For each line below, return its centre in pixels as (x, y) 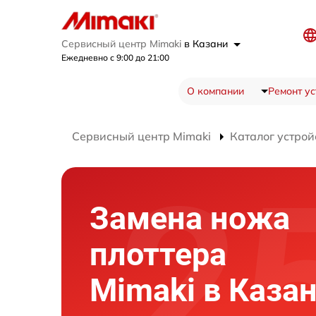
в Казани (207, 44)
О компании (215, 91)
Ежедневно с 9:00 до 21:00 (115, 58)
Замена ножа (190, 218)
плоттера (158, 254)
